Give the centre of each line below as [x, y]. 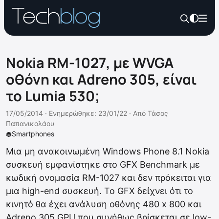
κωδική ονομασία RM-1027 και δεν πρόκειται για [109, 178]
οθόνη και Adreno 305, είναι [101, 79]
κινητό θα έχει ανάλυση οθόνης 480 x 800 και [104, 204]
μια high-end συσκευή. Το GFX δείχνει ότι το [99, 191]
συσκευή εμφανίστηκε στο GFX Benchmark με [103, 164]
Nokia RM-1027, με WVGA [90, 63]
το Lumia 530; [53, 96]
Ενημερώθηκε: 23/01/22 [88, 113]
